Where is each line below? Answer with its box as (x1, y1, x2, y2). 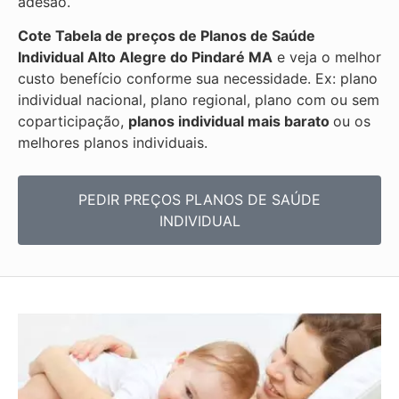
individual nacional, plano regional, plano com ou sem (18, 91, 379, 110)
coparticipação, (18, 112, 128, 131)
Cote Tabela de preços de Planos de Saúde (18, 27, 315, 45)
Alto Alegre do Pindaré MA (87, 48, 273, 67)
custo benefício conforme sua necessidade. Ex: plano (18, 69, 378, 88)
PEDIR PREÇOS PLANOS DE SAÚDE (78, 190, 321, 208)
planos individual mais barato (128, 112, 333, 131)
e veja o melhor (273, 48, 381, 67)
